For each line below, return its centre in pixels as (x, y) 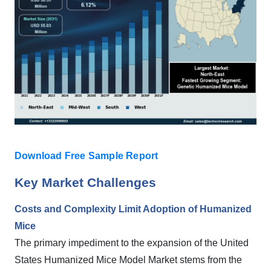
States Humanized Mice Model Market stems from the (128, 260)
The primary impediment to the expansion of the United (132, 243)
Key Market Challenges (85, 183)
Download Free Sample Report (87, 156)
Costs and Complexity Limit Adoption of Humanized (133, 209)
